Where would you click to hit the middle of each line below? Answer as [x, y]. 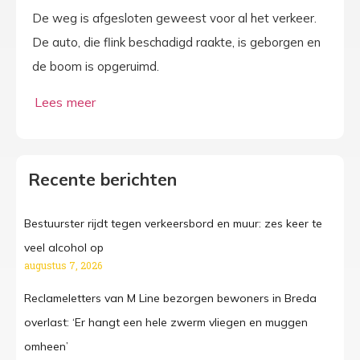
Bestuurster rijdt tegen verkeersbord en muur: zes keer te [173, 223]
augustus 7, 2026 [63, 265]
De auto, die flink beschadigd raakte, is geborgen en [176, 43]
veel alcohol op [64, 247]
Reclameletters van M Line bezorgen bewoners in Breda [170, 298]
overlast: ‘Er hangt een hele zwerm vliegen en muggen [166, 322]
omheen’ [46, 346]
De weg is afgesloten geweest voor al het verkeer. [174, 18]
